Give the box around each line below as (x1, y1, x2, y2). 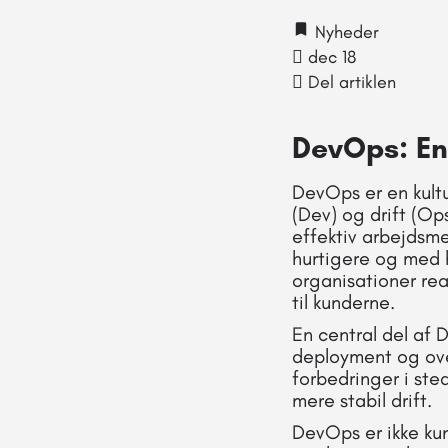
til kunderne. (292, 289, 395, 314)
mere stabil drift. (292, 387, 432, 412)
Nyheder (310, 20, 379, 43)
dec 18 (308, 45, 356, 68)
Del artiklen (303, 70, 396, 93)
